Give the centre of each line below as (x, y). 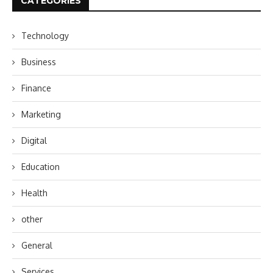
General (37, 245)
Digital (34, 140)
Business (39, 62)
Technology (45, 35)
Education (41, 166)
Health (34, 193)
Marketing (41, 114)
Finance (36, 88)
